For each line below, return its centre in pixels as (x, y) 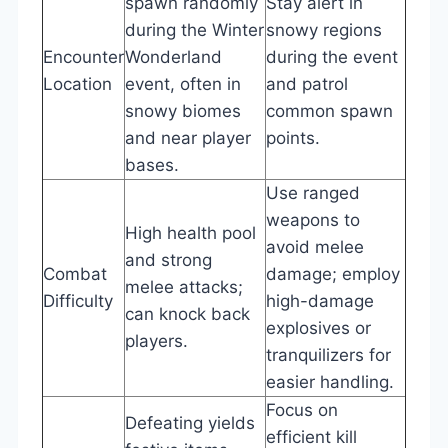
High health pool (190, 232)
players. (156, 340)
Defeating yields (190, 422)
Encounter (83, 56)
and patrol (307, 83)
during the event (332, 56)
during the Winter (194, 29)
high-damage (320, 300)
